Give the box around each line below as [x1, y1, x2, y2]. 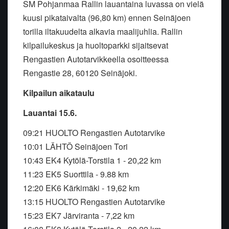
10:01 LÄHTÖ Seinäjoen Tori [23, 141, 128, 153]
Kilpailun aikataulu [23, 87, 95, 99]
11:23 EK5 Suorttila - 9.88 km [23, 168, 129, 180]
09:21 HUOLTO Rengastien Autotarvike [23, 127, 165, 139]
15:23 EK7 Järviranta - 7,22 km [23, 210, 134, 222]
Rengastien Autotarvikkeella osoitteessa [23, 53, 169, 65]
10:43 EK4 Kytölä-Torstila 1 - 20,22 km [23, 154, 161, 167]
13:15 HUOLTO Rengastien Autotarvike [23, 196, 165, 208]
